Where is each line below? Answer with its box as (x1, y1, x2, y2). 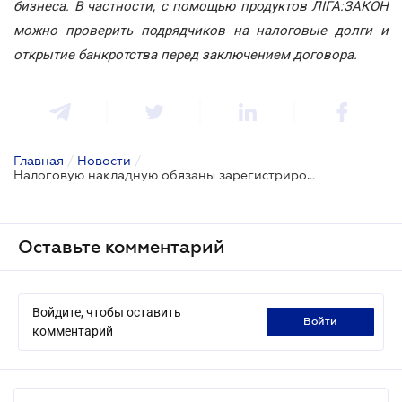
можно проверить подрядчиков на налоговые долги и (13, 22, 389, 39)
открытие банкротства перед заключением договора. (13, 46, 357, 63)
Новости (77, 153, 131, 168)
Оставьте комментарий (18, 236, 225, 257)
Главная (13, 153, 64, 168)
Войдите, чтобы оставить (32, 304, 181, 319)
